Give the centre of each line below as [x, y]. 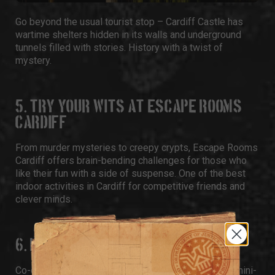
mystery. [33, 60]
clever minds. [44, 199]
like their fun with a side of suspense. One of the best [130, 173]
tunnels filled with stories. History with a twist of [119, 48]
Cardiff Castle [196, 22]
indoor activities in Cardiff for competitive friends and [130, 186]
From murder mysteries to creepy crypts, [104, 148]
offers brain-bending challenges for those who [146, 161]
